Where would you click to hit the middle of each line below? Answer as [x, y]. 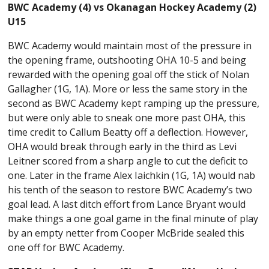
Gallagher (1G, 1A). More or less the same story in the [128, 89]
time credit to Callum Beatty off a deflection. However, [128, 132]
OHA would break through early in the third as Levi [122, 146]
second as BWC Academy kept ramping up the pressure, [134, 103]
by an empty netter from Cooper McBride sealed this [126, 233]
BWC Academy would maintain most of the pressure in [130, 45]
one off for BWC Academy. [68, 247]
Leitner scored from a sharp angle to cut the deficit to [128, 161]
